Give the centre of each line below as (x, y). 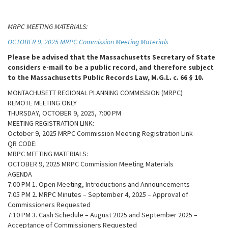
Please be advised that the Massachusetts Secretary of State (111, 57)
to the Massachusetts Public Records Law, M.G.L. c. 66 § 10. (106, 77)
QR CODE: (22, 144)
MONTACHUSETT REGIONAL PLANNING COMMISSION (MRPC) (95, 93)
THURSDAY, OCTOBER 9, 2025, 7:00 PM (64, 113)
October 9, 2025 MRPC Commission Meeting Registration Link (100, 133)
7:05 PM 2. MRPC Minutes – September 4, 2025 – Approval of (98, 194)
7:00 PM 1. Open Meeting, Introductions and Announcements (99, 184)
